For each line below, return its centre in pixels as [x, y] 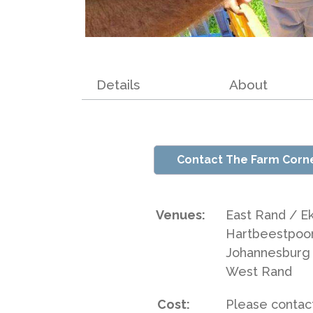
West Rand [259, 272]
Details [118, 85]
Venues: [180, 215]
